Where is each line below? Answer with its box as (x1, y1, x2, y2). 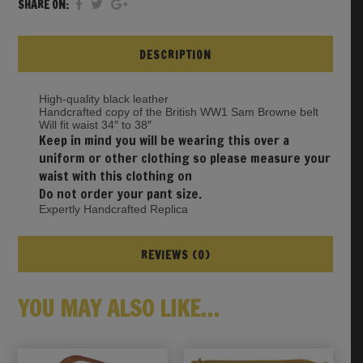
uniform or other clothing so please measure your (38, 149, 331, 168)
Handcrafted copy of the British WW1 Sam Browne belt (38, 105, 318, 119)
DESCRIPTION (139, 47, 211, 64)
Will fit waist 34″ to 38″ (38, 118, 152, 132)
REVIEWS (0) (141, 247, 210, 264)
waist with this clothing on (38, 167, 192, 186)
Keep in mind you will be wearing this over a (38, 131, 289, 150)
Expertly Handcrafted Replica (38, 203, 188, 216)
